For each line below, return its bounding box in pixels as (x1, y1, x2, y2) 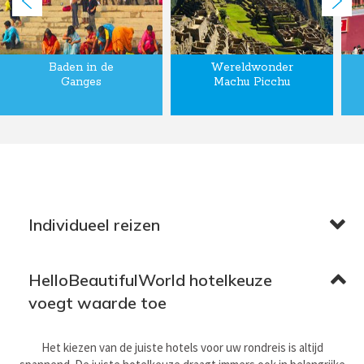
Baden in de (49, 59, 114, 75)
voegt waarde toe (28, 292, 167, 313)
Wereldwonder (210, 59, 293, 75)
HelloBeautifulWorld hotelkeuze (28, 269, 272, 290)
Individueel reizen (28, 214, 160, 235)
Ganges (61, 74, 102, 89)
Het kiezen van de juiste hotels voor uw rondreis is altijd (41, 339, 323, 355)
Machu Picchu (214, 74, 290, 89)
